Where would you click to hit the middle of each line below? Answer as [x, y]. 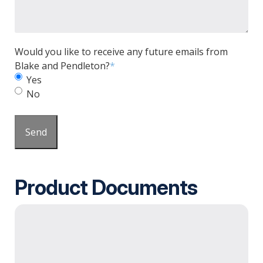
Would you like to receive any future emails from [121, 52]
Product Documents [106, 188]
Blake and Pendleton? [62, 66]
